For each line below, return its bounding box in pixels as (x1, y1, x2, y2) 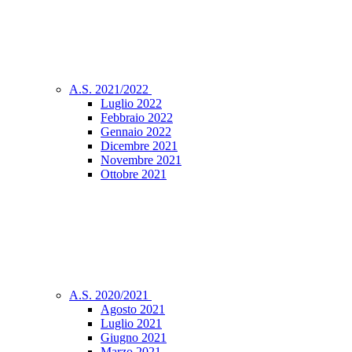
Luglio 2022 (101, 97, 162, 111)
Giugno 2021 (101, 331, 167, 345)
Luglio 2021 (101, 317, 162, 331)
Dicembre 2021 (101, 139, 178, 153)
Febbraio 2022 (101, 111, 173, 125)
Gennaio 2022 (101, 125, 171, 139)
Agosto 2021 (101, 302, 165, 317)
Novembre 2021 (101, 153, 181, 167)
